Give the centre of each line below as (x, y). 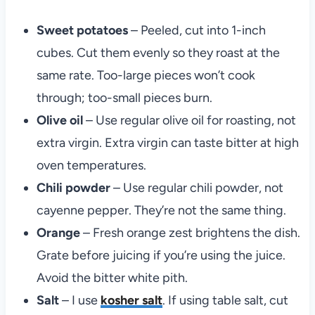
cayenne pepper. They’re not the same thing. (161, 211)
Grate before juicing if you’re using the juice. (161, 256)
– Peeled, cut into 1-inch (198, 31)
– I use (81, 301)
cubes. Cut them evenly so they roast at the (158, 53)
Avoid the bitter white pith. (112, 278)
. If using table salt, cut (225, 301)
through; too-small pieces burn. (124, 98)
